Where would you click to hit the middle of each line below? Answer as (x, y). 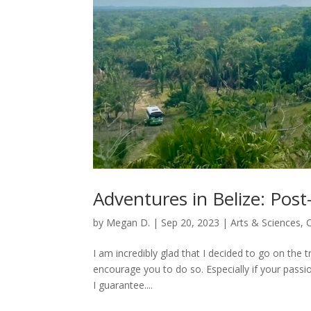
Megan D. (128, 222)
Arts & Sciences (266, 222)
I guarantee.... (123, 285)
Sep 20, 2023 (191, 222)
